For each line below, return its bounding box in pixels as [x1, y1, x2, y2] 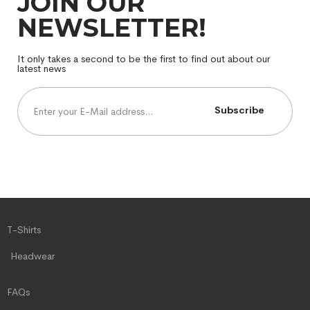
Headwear [10, 250, 55, 263]
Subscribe [215, 104, 264, 117]
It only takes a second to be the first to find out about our [17, 53, 270, 66]
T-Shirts [7, 224, 41, 237]
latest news [17, 62, 66, 75]
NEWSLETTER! [17, 12, 206, 44]
